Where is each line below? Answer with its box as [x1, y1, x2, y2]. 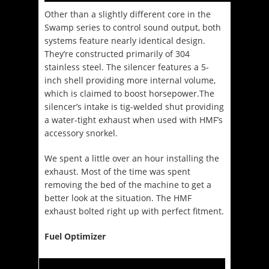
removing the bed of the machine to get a [44, 178, 211, 190]
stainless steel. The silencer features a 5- [44, 61, 209, 73]
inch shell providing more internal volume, [44, 74, 216, 86]
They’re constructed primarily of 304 [44, 47, 190, 59]
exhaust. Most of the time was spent [44, 165, 190, 177]
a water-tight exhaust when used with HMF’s [44, 113, 223, 125]
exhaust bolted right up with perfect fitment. [44, 205, 224, 217]
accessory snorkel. [44, 127, 118, 139]
